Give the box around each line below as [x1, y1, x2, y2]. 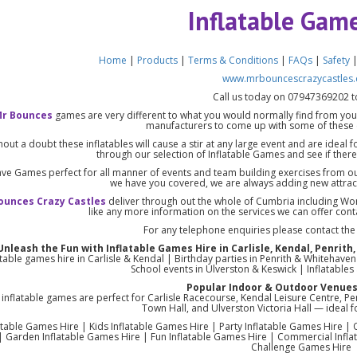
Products [137, 53, 181, 67]
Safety [323, 53, 351, 67]
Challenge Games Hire [250, 339, 351, 354]
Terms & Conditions [188, 53, 279, 67]
